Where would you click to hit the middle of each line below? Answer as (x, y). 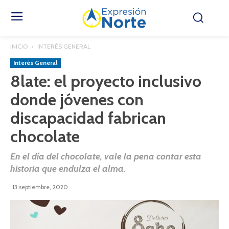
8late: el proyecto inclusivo (106, 81)
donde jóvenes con (77, 99)
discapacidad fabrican (88, 118)
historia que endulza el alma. (68, 169)
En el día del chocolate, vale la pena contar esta (106, 156)
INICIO (19, 46)
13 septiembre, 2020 (40, 187)
